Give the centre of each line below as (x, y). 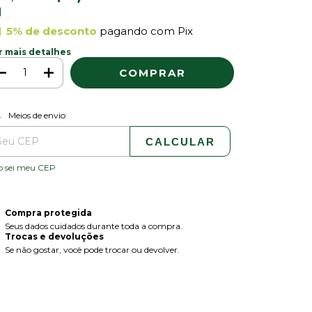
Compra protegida (48, 212)
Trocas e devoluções (54, 236)
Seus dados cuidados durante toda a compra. (93, 226)
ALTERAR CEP (177, 113)
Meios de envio (37, 115)
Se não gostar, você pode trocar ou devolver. (92, 249)
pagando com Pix (145, 31)
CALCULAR (180, 141)
